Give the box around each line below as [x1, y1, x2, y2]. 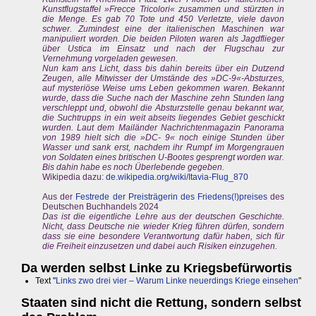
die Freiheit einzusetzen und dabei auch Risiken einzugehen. [42, 241, 277, 251]
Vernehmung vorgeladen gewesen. [42, 53, 178, 63]
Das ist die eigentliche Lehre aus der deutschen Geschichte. [42, 211, 285, 221]
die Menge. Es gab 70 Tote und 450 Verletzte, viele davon [42, 13, 285, 24]
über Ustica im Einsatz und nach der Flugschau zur [42, 43, 285, 54]
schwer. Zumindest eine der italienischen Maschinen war [42, 23, 285, 34]
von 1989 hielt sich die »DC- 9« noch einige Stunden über [42, 132, 285, 142]
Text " [35, 275, 56, 286]
